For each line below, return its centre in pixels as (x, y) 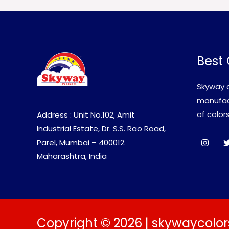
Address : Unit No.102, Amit (86, 115)
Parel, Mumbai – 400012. (82, 143)
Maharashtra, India (72, 156)
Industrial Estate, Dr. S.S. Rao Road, (101, 129)
